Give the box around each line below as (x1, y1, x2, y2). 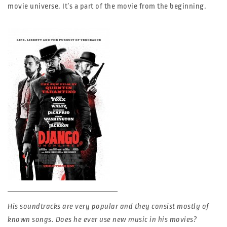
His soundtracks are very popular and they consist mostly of (8, 202, 209, 211)
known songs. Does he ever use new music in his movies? (8, 215, 197, 224)
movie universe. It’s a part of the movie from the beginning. (8, 2, 206, 11)
